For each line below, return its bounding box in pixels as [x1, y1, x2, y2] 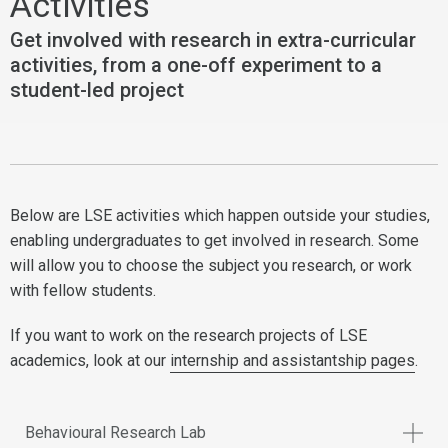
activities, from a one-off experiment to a [10, 53, 382, 77]
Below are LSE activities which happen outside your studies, [10, 206, 430, 225]
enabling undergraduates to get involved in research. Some [10, 231, 419, 250]
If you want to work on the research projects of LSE [10, 326, 367, 345]
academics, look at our [10, 351, 170, 370]
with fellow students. [10, 281, 156, 300]
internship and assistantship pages [170, 351, 415, 370]
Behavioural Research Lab [25, 423, 206, 442]
